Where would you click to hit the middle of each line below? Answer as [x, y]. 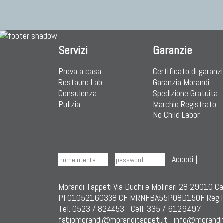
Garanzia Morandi [181, 82]
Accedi [182, 159]
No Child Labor [176, 115]
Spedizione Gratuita [185, 93]
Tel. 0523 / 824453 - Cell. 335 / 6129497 [130, 208]
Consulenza [77, 93]
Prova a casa [80, 71]
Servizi [73, 50]
